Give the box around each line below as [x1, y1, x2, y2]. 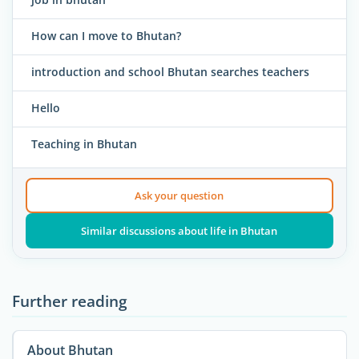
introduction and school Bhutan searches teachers [31, 64, 309, 80]
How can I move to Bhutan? [31, 28, 181, 44]
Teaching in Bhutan [31, 136, 137, 152]
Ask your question [135, 188, 224, 203]
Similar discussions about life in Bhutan [81, 223, 278, 238]
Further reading [12, 289, 127, 312]
